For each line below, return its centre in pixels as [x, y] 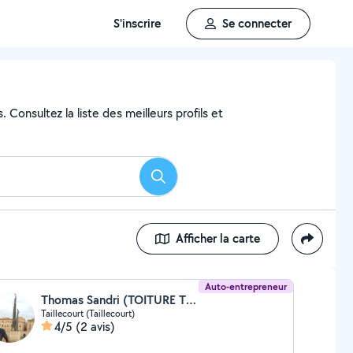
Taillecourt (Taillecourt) [87, 313]
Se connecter [257, 23]
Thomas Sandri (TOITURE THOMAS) [191, 300]
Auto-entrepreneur [246, 286]
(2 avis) [95, 327]
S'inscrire [137, 23]
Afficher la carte [218, 238]
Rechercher [187, 181]
